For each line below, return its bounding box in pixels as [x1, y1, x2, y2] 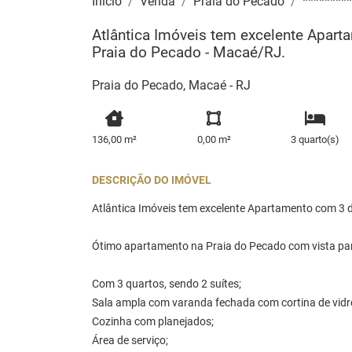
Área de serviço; [92, 333, 168, 347]
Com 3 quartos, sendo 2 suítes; [92, 277, 241, 291]
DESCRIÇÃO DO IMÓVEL [92, 173, 211, 187]
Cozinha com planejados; [92, 314, 214, 328]
